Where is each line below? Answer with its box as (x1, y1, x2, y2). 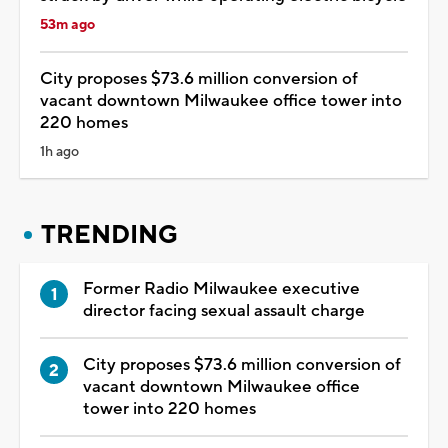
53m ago (40, 15, 95, 34)
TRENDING (41, 218, 178, 251)
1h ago (40, 142, 79, 161)
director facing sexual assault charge (83, 299, 365, 322)
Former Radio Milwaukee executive (83, 277, 360, 300)
